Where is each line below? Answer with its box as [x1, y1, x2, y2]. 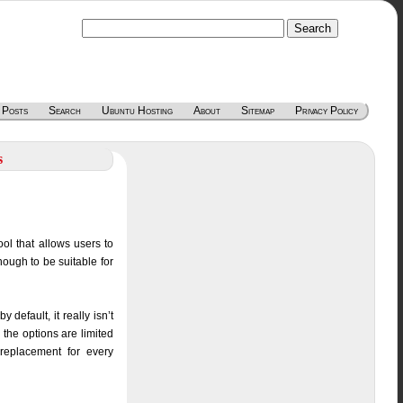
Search [48, 104, 81, 117]
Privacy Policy [294, 104, 358, 117]
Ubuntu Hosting [101, 104, 173, 117]
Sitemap [240, 104, 274, 117]
